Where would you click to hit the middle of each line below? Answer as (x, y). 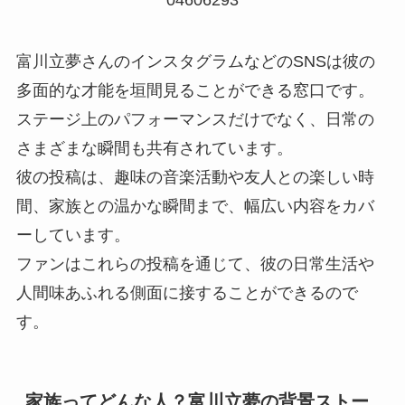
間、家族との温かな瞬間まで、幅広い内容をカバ (195, 206)
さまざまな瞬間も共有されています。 (154, 148)
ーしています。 (73, 235)
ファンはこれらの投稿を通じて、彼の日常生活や (195, 264)
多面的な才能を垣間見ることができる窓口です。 (195, 90)
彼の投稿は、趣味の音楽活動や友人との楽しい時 (195, 177)
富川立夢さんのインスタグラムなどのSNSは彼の (195, 61)
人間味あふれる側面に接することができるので (187, 292)
